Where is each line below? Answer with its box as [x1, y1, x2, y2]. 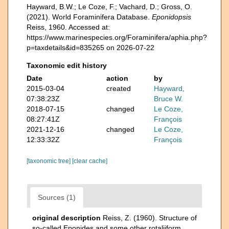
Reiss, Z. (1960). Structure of [103, 213, 197, 222]
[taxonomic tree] [27, 157, 72, 165]
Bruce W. [154, 94, 184, 103]
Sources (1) [38, 193, 76, 201]
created [106, 84, 131, 93]
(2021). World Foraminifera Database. [27, 12, 152, 21]
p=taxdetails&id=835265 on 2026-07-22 [27, 43, 154, 52]
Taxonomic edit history [27, 61, 107, 70]
